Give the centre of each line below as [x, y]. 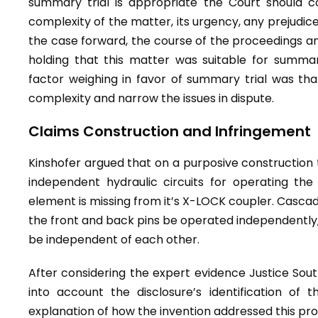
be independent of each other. [114, 240]
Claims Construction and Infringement [170, 131]
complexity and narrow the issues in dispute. [151, 98]
